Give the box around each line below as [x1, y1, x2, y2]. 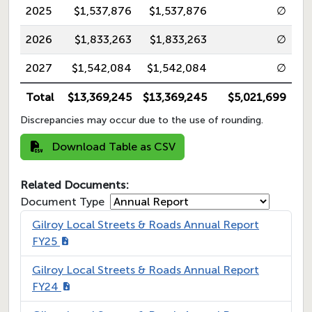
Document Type [20, 195, 104, 209]
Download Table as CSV [49, 140, 175, 154]
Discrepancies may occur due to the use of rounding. [20, 114, 263, 127]
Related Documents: [20, 178, 129, 192]
